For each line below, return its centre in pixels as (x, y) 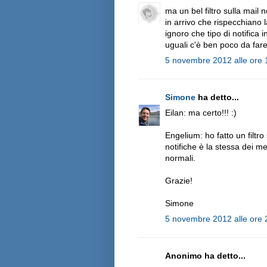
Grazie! (179, 180)
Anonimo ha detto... (205, 255)
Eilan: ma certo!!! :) (201, 112)
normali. (180, 158)
